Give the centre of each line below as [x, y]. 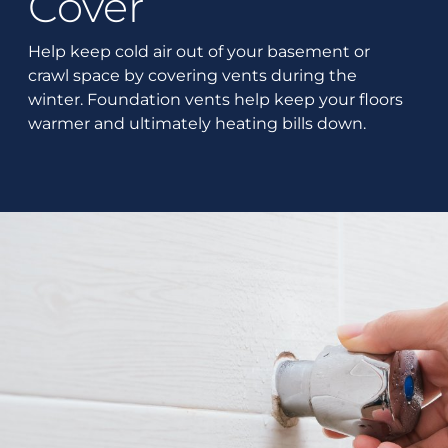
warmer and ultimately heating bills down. [197, 123]
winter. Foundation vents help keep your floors [216, 99]
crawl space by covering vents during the [193, 75]
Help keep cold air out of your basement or [199, 51]
